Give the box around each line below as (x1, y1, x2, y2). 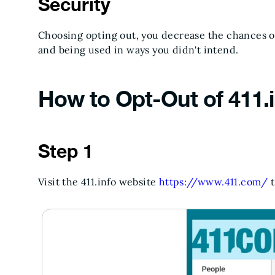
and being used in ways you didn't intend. (38, 44, 239, 56)
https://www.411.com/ (158, 176, 268, 188)
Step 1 (38, 140, 93, 162)
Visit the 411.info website (38, 176, 159, 188)
